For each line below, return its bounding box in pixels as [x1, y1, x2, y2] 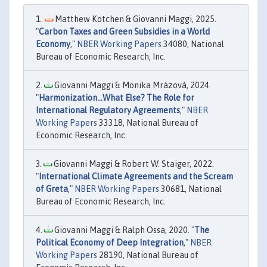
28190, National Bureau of [97, 250, 198, 260]
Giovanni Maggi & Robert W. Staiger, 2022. [52, 159, 214, 169]
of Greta [36, 184, 68, 194]
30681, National [159, 184, 222, 194]
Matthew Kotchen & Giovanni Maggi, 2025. [53, 14, 216, 24]
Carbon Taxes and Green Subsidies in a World [39, 27, 210, 36]
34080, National [162, 39, 224, 49]
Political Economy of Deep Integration [36, 238, 184, 247]
